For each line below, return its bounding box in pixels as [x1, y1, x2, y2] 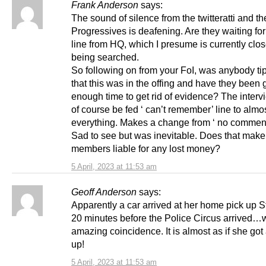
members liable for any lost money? [71, 142, 220, 154]
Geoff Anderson [71, 186, 137, 197]
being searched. [71, 51, 139, 62]
